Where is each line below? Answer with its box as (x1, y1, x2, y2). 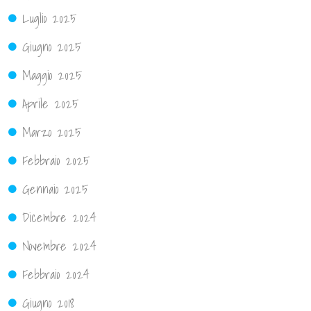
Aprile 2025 (22, 93, 78, 114)
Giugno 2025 (22, 36, 81, 57)
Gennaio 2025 (22, 178, 88, 199)
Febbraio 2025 (22, 150, 90, 171)
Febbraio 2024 (22, 264, 90, 285)
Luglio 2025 (22, 8, 76, 28)
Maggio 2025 (22, 65, 82, 85)
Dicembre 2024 (22, 207, 96, 228)
